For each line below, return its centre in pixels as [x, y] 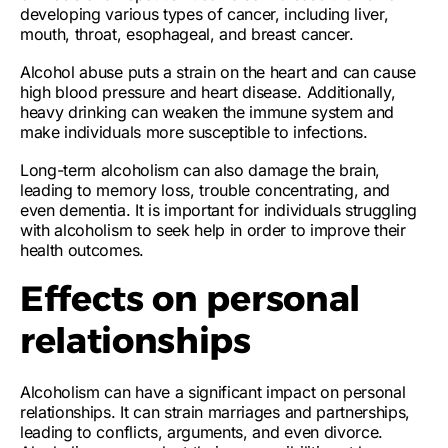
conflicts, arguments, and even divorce [237, 432]
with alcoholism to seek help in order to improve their [213, 230]
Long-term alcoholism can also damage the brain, [200, 170]
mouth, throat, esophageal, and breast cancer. [187, 34]
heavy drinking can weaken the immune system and [207, 112]
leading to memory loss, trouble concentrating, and [205, 190]
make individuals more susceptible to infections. [194, 132]
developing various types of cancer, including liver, [204, 14]
